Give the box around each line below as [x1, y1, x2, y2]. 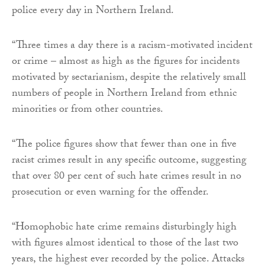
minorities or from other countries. [12, 101, 163, 119]
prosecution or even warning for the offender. [12, 183, 209, 202]
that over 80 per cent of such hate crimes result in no [12, 167, 241, 186]
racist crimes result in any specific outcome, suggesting [12, 151, 247, 170]
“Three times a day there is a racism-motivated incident [12, 37, 253, 56]
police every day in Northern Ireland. [12, 2, 174, 21]
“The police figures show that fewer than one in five [12, 135, 237, 154]
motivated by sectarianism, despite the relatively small [12, 69, 246, 88]
